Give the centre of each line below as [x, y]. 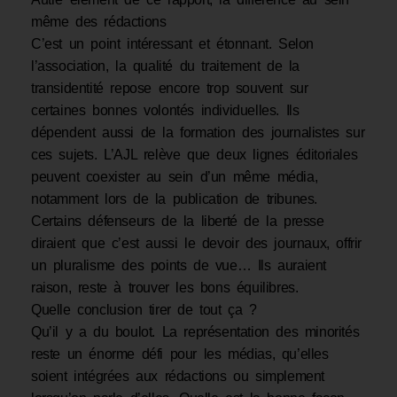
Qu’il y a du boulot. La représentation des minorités [195, 332]
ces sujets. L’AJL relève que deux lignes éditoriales [195, 155]
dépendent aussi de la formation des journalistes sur [198, 133]
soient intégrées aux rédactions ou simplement [178, 377]
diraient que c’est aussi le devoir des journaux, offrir [197, 244]
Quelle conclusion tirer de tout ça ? [144, 310]
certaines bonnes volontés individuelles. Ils [165, 111]
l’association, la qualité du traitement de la [166, 66]
